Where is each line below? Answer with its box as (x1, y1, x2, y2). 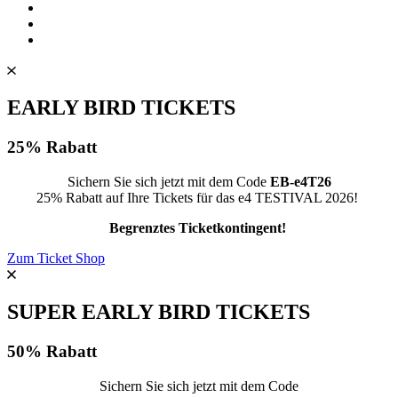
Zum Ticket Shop (7, 250, 105, 266)
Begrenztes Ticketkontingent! (108, 219, 290, 235)
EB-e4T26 (269, 173, 331, 189)
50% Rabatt (7, 341, 97, 361)
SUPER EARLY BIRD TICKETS (7, 299, 310, 323)
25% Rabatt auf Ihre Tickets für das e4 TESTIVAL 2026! (36, 189, 362, 205)
